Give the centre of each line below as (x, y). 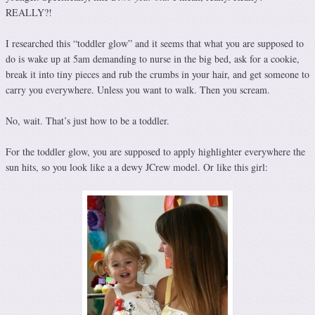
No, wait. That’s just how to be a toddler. (88, 121)
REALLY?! (29, 13)
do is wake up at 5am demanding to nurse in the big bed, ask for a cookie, (153, 59)
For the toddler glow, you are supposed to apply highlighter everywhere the (155, 152)
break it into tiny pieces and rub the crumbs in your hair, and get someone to (157, 75)
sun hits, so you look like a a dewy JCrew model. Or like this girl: (137, 167)
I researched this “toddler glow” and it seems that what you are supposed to (155, 44)
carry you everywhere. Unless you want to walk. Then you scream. (138, 90)
